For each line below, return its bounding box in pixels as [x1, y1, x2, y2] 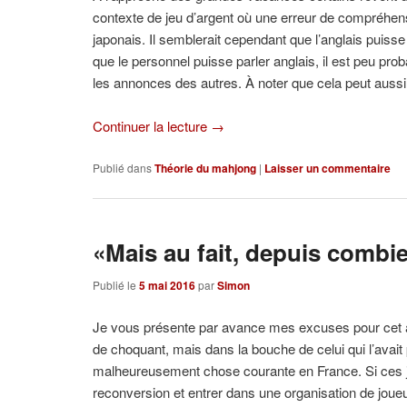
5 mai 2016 [139, 277, 196, 294]
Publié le [93, 277, 140, 293]
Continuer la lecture [93, 116, 212, 136]
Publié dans [93, 159, 153, 175]
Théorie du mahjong [154, 159, 257, 176]
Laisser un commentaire [264, 159, 392, 176]
